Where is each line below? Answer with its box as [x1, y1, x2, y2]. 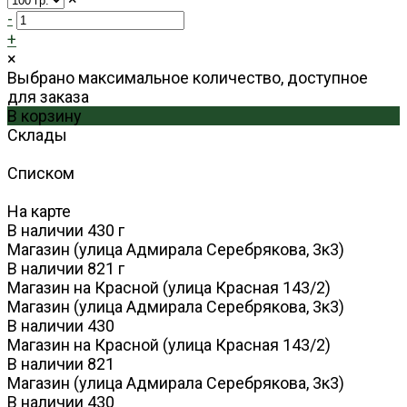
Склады [7, 125, 67, 145]
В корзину [7, 106, 82, 126]
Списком [7, 164, 74, 184]
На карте [7, 202, 71, 222]
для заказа [7, 87, 89, 107]
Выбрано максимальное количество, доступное [7, 68, 368, 88]
